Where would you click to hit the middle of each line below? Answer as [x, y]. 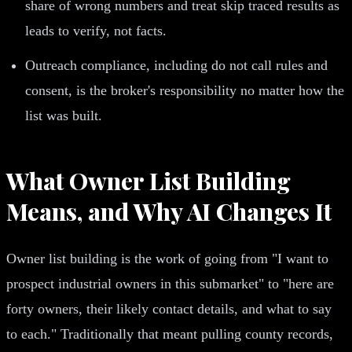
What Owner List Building [148, 180]
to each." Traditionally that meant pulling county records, [170, 334]
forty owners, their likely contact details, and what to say [169, 308]
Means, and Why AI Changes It [169, 211]
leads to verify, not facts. [96, 30]
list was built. [64, 115]
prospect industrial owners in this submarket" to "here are [170, 283]
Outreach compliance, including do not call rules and [176, 65]
